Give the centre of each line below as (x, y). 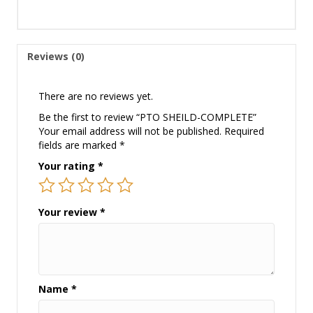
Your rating (68, 166)
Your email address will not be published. (130, 131)
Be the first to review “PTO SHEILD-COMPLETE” (147, 117)
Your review (69, 212)
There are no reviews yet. (96, 96)
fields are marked (79, 145)
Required (244, 131)
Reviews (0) (56, 57)
